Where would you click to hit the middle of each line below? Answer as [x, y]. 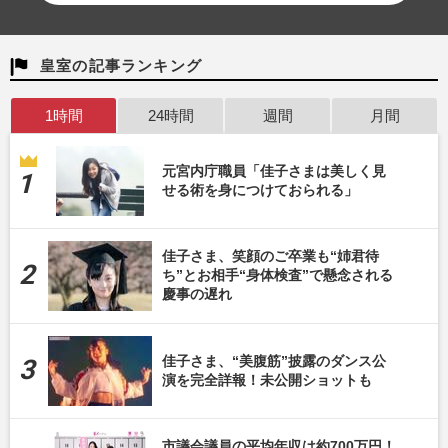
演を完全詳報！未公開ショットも [267, 379]
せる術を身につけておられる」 [260, 189]
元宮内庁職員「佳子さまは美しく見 [274, 170]
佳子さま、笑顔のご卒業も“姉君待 [270, 256]
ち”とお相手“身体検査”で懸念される [277, 275]
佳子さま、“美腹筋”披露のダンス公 [274, 360]
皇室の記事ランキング [121, 65]
